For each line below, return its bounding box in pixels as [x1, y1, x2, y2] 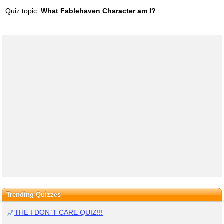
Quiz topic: [5, 6, 41, 15]
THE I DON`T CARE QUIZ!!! [14, 208, 103, 216]
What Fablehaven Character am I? [40, 6, 156, 15]
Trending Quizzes [6, 190, 61, 198]
